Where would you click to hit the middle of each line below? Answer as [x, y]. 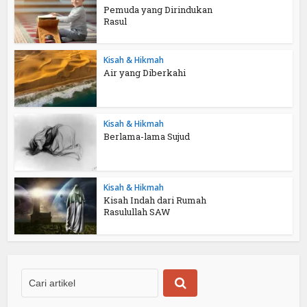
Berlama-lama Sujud [147, 137]
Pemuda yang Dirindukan [158, 9]
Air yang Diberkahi [145, 73]
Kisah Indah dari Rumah [155, 200]
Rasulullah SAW [137, 211]
